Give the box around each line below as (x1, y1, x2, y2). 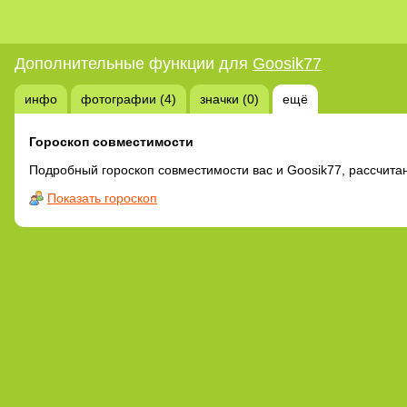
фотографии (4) (81, 91, 176, 106)
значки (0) (200, 91, 259, 106)
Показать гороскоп (47, 190, 157, 205)
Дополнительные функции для (15, 54, 253, 73)
